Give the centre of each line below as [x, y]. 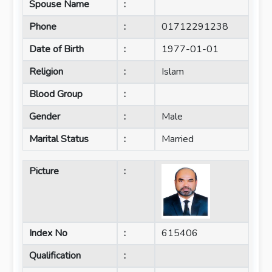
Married [177, 139]
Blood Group [56, 94]
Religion [46, 72]
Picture [44, 171]
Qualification [55, 256]
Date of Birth [57, 49]
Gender [45, 117]
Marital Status [59, 139]
